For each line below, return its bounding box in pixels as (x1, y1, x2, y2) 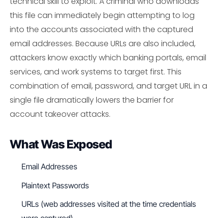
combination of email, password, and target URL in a (10, 80, 207, 91)
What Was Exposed (10, 137, 112, 151)
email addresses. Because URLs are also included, (10, 38, 196, 49)
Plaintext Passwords (21, 180, 89, 190)
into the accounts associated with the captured (10, 24, 193, 35)
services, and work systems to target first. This (10, 66, 182, 77)
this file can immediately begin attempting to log (10, 10, 195, 21)
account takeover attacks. (10, 109, 110, 120)
